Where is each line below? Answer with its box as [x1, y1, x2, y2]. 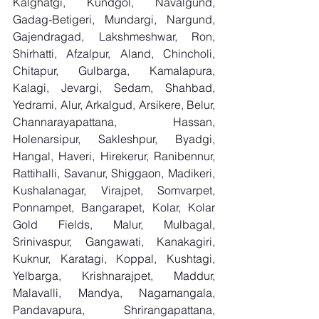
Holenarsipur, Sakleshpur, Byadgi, [13, 132, 215, 146]
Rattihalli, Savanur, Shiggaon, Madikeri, [13, 166, 215, 180]
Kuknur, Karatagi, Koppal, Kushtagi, [13, 251, 215, 266]
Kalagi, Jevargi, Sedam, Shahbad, [13, 80, 215, 95]
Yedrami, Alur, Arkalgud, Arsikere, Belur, [13, 98, 215, 112]
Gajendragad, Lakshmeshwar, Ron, [13, 29, 215, 43]
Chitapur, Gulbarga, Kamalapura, [13, 63, 215, 78]
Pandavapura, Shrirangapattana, [13, 303, 215, 317]
